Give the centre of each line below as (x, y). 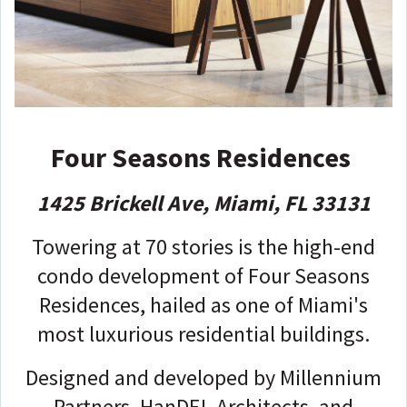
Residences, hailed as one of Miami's (203, 304)
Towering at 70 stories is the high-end (203, 246)
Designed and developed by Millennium (203, 377)
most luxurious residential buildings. (203, 333)
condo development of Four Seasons (203, 275)
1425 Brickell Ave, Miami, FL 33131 (203, 203)
